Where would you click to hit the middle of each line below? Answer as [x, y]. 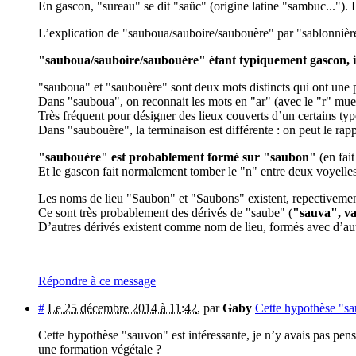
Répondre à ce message [97, 281]
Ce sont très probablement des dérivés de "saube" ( [165, 212]
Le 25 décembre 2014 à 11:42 [122, 308]
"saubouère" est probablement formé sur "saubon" [177, 157]
